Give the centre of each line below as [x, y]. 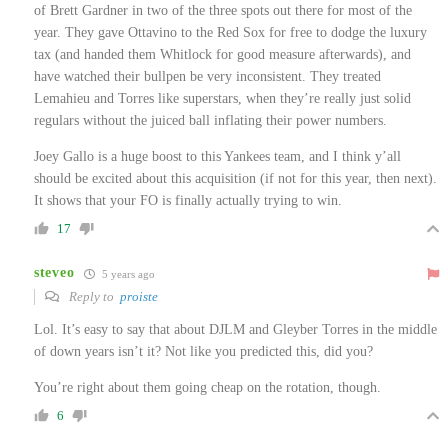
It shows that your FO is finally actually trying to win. [188, 200]
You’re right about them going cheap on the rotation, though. [207, 387]
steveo [54, 273]
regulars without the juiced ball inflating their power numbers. [210, 120]
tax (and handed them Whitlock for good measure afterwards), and [222, 54]
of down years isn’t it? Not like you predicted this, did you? [203, 351]
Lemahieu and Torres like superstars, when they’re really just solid [222, 98]
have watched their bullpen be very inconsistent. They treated [207, 76]
